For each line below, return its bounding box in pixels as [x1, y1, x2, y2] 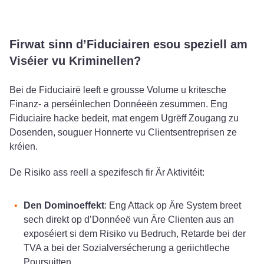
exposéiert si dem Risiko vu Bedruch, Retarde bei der [24, 228, 246, 239]
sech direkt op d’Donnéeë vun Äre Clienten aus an [24, 214, 234, 225]
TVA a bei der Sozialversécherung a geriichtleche [24, 242, 230, 253]
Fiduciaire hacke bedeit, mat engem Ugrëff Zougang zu [9, 113, 239, 123]
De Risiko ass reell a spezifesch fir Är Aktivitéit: [9, 167, 204, 177]
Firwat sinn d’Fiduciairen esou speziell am [9, 37, 247, 51]
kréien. [9, 141, 38, 151]
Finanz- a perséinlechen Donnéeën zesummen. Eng [9, 98, 227, 109]
